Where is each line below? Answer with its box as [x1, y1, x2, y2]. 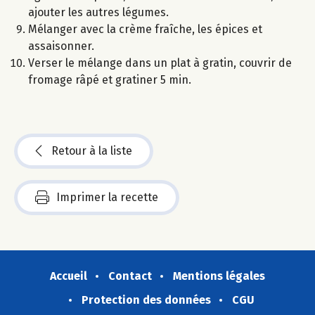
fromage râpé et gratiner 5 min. [28, 72, 191, 86]
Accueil [50, 269, 87, 283]
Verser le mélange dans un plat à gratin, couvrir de [28, 56, 292, 70]
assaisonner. [28, 39, 94, 53]
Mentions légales [173, 269, 265, 283]
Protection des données [82, 292, 211, 307]
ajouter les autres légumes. [28, 5, 169, 19]
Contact [108, 269, 152, 283]
